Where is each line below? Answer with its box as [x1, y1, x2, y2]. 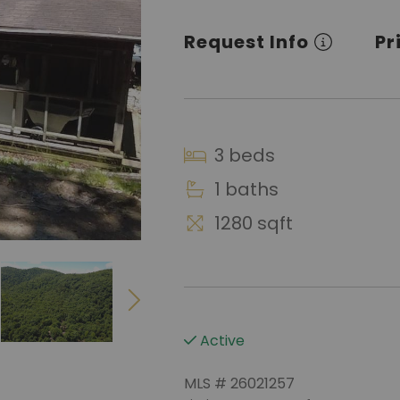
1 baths [210, 177, 279, 202]
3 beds [210, 143, 275, 168]
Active [196, 330, 245, 351]
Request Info [184, 29, 309, 54]
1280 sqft [210, 211, 293, 236]
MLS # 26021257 [184, 373, 295, 394]
